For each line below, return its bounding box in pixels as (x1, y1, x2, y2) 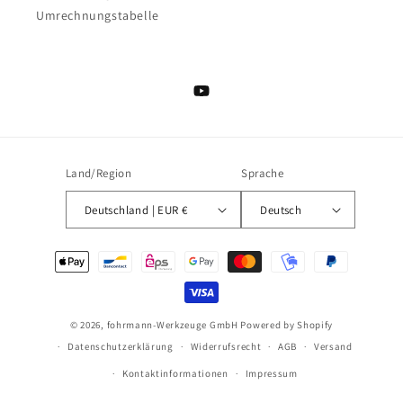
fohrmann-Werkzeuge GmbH (106, 318, 238, 332)
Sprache (241, 166, 284, 182)
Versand (313, 340, 353, 354)
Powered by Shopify (240, 318, 334, 332)
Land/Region (65, 166, 132, 182)
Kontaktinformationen (121, 367, 228, 381)
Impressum (245, 367, 298, 381)
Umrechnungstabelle (36, 7, 159, 24)
